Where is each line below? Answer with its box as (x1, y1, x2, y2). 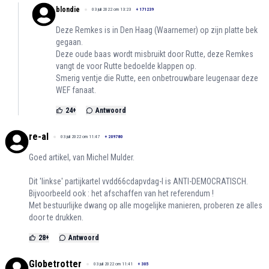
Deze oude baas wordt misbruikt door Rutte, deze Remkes (56, 49, 253, 59)
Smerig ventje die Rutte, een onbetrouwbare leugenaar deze (56, 73, 258, 83)
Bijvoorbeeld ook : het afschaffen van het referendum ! (29, 189, 214, 199)
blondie (56, 5, 80, 14)
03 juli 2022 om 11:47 (61, 134, 100, 140)
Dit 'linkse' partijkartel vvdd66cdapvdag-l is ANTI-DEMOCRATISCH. (29, 177, 248, 187)
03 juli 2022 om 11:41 (94, 261, 133, 267)
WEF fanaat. (56, 85, 96, 95)
